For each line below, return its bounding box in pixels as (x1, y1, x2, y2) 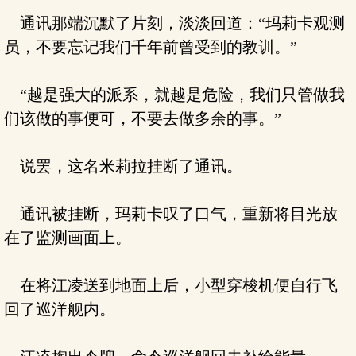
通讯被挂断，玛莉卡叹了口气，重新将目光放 (4, 205, 338, 222)
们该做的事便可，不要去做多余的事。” (4, 110, 281, 127)
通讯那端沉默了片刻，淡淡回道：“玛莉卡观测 (4, 14, 345, 32)
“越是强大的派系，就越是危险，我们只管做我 (4, 86, 345, 103)
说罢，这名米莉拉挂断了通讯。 (4, 157, 242, 175)
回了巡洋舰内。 (4, 300, 115, 318)
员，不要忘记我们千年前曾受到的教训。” (4, 38, 297, 56)
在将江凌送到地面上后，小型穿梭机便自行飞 (4, 277, 338, 294)
